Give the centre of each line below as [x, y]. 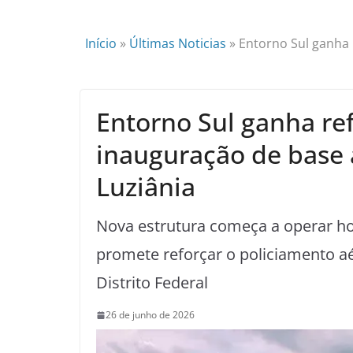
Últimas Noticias [178, 43]
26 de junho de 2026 [150, 315]
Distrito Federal [152, 282]
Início [101, 43]
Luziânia [146, 186]
